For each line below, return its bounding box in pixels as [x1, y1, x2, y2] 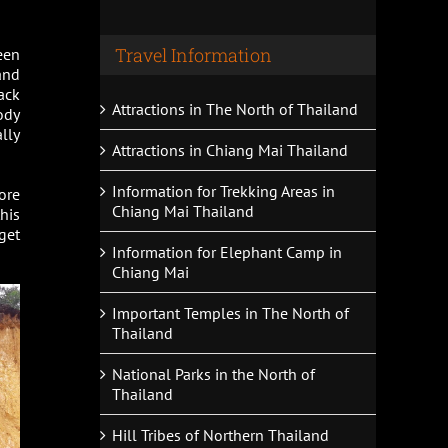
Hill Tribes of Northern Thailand [112, 424, 329, 445]
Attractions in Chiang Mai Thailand [112, 139, 348, 160]
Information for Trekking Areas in [112, 180, 335, 201]
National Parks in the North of [112, 363, 315, 384]
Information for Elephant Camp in [112, 241, 342, 262]
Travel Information [115, 42, 272, 67]
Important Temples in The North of [112, 302, 349, 323]
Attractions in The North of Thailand [112, 98, 358, 119]
